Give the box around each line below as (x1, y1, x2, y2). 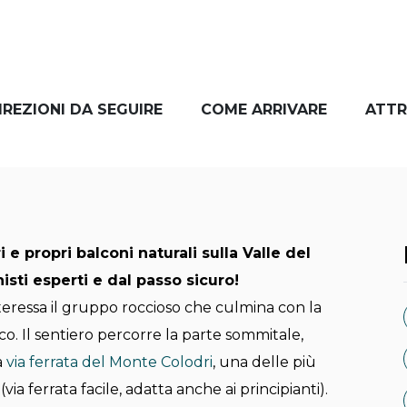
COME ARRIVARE (201, 101, 327, 119)
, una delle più (213, 353, 316, 372)
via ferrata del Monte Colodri (6, 353, 213, 372)
